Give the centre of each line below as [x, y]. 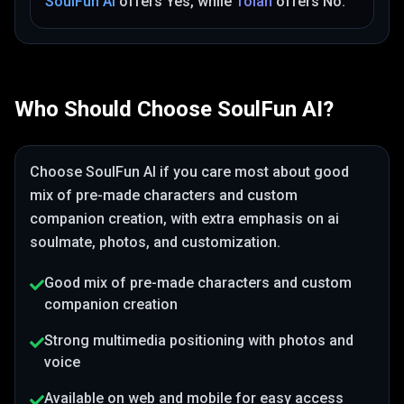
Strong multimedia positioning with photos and [199, 340]
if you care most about [235, 172]
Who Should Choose [116, 109]
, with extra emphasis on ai [251, 219]
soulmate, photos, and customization [153, 242]
